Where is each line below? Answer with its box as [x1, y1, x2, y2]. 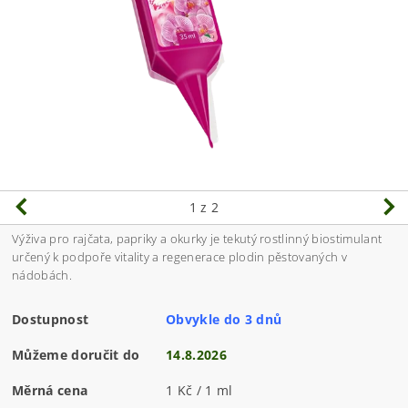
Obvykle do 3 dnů [166, 311, 282, 329]
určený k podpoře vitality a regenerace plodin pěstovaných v [12, 249, 347, 266]
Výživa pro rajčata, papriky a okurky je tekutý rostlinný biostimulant [12, 230, 382, 248]
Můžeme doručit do [12, 346, 140, 364]
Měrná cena [12, 382, 88, 400]
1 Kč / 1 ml [166, 382, 233, 400]
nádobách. [12, 267, 72, 284]
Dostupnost [12, 311, 89, 329]
